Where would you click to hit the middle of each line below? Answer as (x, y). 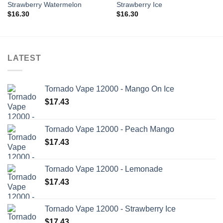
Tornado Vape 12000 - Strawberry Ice (110, 209)
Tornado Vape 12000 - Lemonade (104, 169)
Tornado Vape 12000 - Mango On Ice (110, 89)
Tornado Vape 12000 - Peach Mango (110, 129)
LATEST (24, 58)
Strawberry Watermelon (44, 5)
